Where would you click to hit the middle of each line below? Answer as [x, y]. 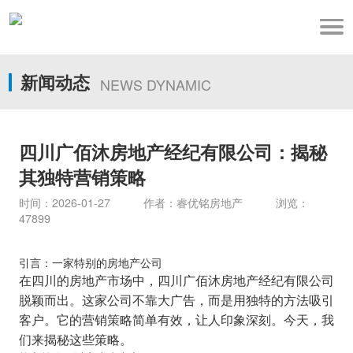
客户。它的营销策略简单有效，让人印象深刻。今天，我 [176, 320]
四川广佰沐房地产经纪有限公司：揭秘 [173, 152]
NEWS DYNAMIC [156, 85]
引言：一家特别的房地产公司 [90, 263]
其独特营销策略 [82, 177]
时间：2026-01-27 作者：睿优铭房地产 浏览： [163, 203]
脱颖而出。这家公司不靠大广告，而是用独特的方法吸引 [176, 300]
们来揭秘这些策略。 [75, 339]
